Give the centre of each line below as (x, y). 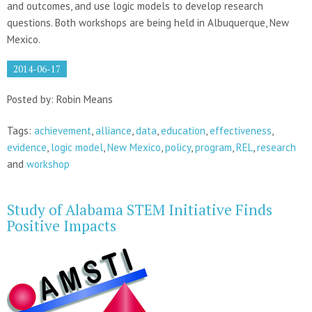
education (183, 130)
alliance (114, 130)
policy (178, 147)
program (213, 147)
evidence (27, 147)
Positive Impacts (62, 225)
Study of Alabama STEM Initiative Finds (140, 209)
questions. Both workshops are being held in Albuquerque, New (148, 22)
